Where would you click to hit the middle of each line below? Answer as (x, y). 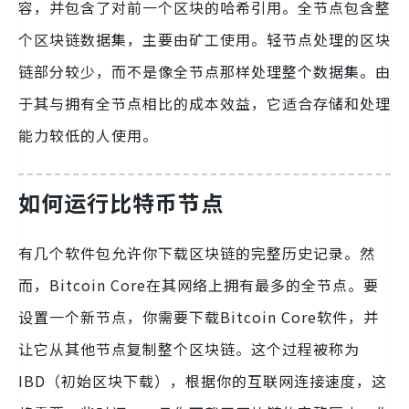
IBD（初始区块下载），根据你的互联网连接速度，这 (203, 380)
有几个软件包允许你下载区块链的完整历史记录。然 (197, 252)
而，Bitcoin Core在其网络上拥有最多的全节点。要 (199, 284)
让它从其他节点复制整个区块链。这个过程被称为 (189, 348)
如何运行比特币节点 (121, 202)
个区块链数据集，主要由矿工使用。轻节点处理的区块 (204, 39)
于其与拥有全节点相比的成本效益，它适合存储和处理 (204, 103)
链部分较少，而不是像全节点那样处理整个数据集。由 (204, 71)
